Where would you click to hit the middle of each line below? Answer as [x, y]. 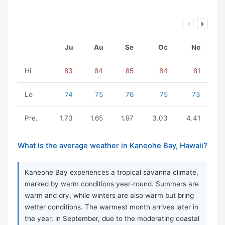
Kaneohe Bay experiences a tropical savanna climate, [111, 173]
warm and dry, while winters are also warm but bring [109, 196]
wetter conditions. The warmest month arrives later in [111, 207]
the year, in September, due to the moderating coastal [112, 219]
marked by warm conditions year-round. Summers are [112, 184]
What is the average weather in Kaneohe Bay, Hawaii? [113, 146]
